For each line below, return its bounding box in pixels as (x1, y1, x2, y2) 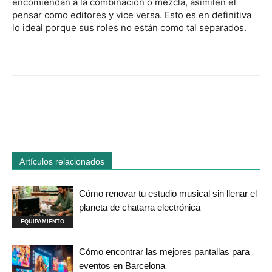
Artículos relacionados (19, 156, 104, 166)
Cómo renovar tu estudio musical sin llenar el (79, 188, 257, 199)
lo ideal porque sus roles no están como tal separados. (12, 21, 246, 33)
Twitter (114, 97, 134, 104)
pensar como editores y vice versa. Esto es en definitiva (12, 8, 251, 21)
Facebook (41, 97, 71, 104)
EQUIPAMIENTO (21, 218, 64, 225)
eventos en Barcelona (79, 260, 165, 271)
